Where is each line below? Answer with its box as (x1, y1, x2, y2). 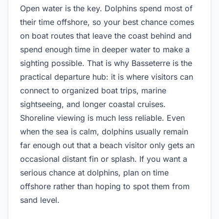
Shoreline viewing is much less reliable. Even (20, 112, 185, 123)
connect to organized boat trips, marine (20, 85, 166, 95)
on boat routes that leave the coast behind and (20, 30, 192, 41)
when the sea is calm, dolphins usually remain (20, 126, 188, 136)
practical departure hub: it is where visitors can (20, 71, 193, 82)
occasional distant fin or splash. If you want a (20, 153, 187, 164)
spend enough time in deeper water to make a (20, 44, 190, 54)
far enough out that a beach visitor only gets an (20, 140, 195, 150)
